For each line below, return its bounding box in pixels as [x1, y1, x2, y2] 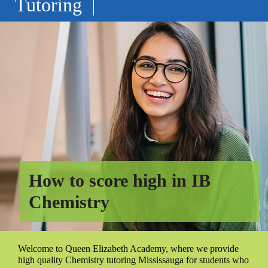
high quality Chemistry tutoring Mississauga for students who [18, 254, 249, 265]
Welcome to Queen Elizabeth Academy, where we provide [18, 243, 239, 254]
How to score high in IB [29, 170, 211, 190]
